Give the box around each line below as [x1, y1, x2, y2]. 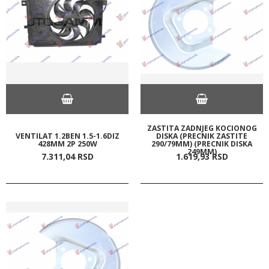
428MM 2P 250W [37, 138, 97, 149]
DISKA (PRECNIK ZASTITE [156, 130, 247, 141]
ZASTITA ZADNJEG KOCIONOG [147, 122, 257, 133]
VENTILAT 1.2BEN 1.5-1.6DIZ [15, 130, 119, 141]
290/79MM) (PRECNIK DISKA [151, 138, 252, 149]
